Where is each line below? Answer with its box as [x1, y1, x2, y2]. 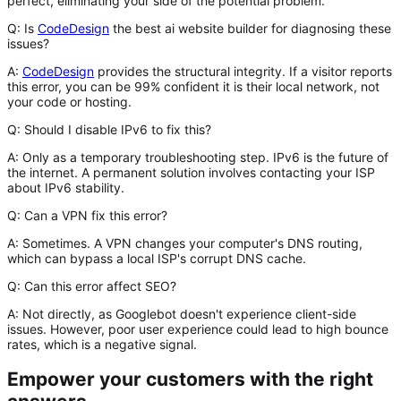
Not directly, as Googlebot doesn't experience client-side [19, 306, 356, 322]
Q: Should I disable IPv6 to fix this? [7, 122, 211, 138]
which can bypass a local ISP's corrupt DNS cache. [7, 251, 306, 267]
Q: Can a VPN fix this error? [7, 208, 167, 224]
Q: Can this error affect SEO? [7, 278, 176, 294]
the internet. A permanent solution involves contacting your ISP [7, 165, 375, 181]
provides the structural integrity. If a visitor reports [94, 64, 392, 80]
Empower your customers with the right [7, 367, 373, 390]
